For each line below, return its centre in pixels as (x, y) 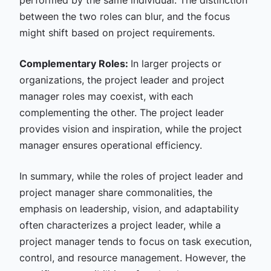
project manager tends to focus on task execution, (135, 241)
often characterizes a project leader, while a (120, 225)
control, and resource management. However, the (132, 258)
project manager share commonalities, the (116, 192)
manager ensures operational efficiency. (110, 145)
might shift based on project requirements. (117, 33)
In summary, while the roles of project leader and (131, 176)
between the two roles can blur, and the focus (124, 16)
